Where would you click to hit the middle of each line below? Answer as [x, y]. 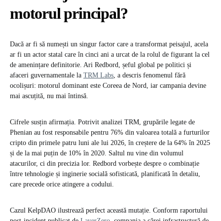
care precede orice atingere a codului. [62, 184]
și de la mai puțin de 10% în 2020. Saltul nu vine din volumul [97, 153]
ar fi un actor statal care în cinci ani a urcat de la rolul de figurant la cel [110, 55]
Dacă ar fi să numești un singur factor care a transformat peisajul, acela [109, 44]
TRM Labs [98, 75]
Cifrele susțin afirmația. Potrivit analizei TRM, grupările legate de [102, 122]
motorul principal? [69, 14]
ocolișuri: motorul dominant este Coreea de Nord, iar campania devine [108, 86]
